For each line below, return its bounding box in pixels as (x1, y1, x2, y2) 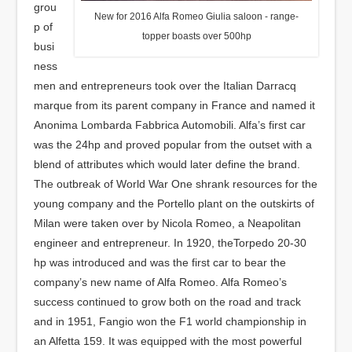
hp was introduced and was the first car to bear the (33, 256, 286, 269)
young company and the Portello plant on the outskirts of (33, 197, 314, 210)
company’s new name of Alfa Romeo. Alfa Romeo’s (33, 276, 287, 288)
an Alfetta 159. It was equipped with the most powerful (33, 335, 302, 347)
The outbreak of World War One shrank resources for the (33, 178, 317, 190)
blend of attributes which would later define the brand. (33, 158, 300, 170)
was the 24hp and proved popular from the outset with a (33, 138, 312, 151)
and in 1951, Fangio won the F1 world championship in (33, 315, 306, 328)
